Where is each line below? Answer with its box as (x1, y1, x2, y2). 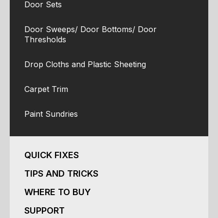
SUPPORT (24, 205, 65, 216)
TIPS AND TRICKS (24, 168, 98, 179)
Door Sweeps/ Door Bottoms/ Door (24, 24, 157, 34)
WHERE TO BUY (24, 187, 91, 197)
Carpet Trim (24, 84, 68, 94)
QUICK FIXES (24, 150, 79, 160)
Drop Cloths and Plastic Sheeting (24, 59, 146, 69)
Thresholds (24, 35, 66, 44)
